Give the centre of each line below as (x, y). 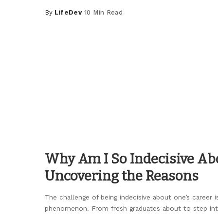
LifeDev (68, 13)
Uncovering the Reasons (122, 176)
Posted (57, 17)
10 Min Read (103, 13)
